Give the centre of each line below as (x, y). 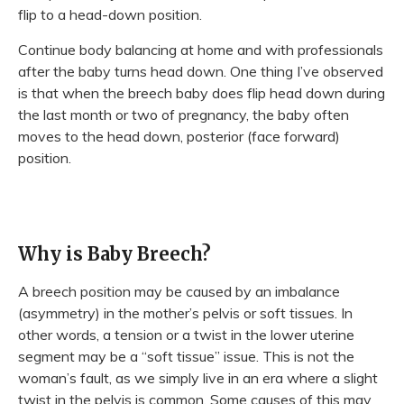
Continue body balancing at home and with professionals (201, 49)
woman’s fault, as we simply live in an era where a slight (198, 377)
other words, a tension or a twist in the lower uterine (186, 334)
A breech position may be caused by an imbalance (179, 291)
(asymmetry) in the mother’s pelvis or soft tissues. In (185, 312)
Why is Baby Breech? (115, 253)
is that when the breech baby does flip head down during (202, 92)
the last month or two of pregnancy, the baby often (184, 114)
